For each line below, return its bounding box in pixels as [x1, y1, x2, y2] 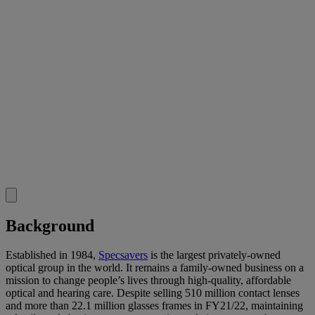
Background [6, 216, 94, 235]
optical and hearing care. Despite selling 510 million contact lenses [6, 287, 300, 300]
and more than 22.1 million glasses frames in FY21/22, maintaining [6, 300, 303, 312]
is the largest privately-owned [148, 249, 281, 262]
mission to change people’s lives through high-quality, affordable [6, 274, 291, 287]
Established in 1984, [6, 249, 98, 262]
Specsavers [98, 249, 148, 262]
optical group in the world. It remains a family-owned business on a [6, 262, 304, 274]
